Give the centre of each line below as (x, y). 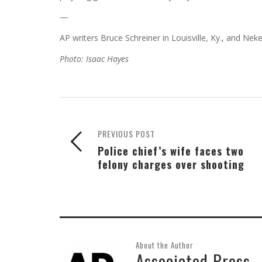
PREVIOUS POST (126, 133)
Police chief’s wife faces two (171, 150)
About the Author (165, 245)
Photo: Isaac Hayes (94, 58)
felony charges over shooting (171, 164)
